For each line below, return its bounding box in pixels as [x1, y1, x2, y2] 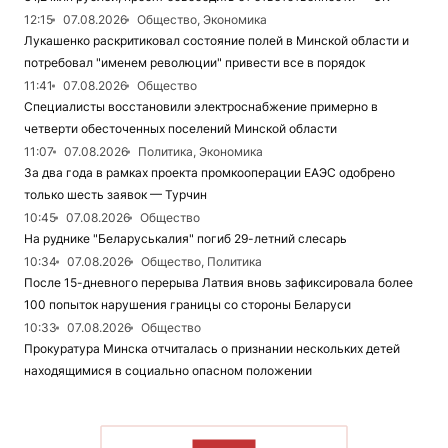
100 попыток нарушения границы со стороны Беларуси [24, 297, 351, 312]
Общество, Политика [141, 254, 262, 269]
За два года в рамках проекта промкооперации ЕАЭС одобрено [24, 165, 395, 180]
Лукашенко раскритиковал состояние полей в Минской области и [24, 33, 409, 48]
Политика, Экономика [138, 144, 263, 159]
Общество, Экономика [137, 12, 267, 27]
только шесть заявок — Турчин [24, 187, 207, 202]
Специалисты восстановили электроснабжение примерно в [24, 99, 378, 114]
